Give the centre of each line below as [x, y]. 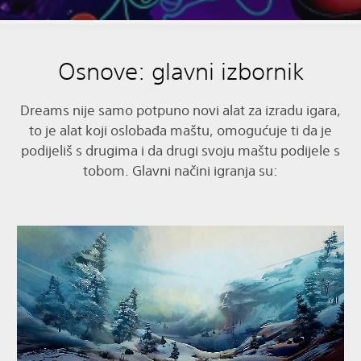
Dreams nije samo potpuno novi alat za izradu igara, [180, 110]
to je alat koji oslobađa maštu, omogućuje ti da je [180, 130]
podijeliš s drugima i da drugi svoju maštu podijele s [180, 150]
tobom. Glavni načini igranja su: [180, 170]
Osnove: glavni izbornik [180, 71]
